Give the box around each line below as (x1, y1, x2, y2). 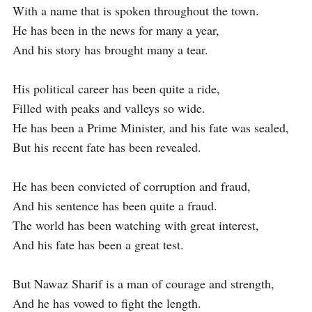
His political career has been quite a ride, (13, 80, 220, 97)
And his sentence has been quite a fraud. (13, 197, 217, 214)
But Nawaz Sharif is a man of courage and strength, (13, 275, 274, 292)
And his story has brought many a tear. (13, 41, 208, 58)
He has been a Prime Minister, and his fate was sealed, (13, 119, 289, 136)
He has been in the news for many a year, (13, 22, 219, 38)
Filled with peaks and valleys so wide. (13, 100, 205, 116)
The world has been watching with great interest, (13, 217, 259, 233)
